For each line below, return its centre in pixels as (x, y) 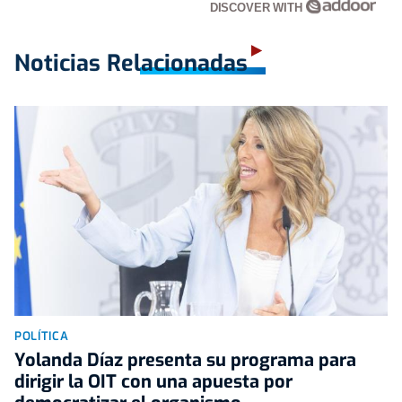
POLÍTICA (42, 336)
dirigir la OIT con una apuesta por (153, 381)
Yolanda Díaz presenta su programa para (185, 360)
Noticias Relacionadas (131, 63)
